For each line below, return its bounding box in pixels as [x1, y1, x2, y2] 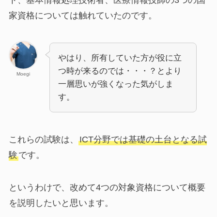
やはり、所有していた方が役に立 [58, 53, 182, 62]
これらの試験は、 [8, 134, 78, 144]
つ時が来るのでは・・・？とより [58, 66, 182, 76]
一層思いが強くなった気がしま [58, 79, 173, 89]
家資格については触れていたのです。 [8, 10, 157, 20]
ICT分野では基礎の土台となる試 [79, 134, 207, 144]
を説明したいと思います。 [8, 198, 113, 208]
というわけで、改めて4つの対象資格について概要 [8, 183, 205, 193]
